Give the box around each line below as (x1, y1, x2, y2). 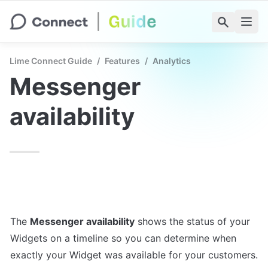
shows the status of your (135, 215, 250, 227)
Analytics (153, 56, 191, 66)
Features (105, 56, 140, 66)
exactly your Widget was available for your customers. (10, 249, 258, 261)
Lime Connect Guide (10, 56, 92, 66)
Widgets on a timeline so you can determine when (10, 232, 236, 244)
